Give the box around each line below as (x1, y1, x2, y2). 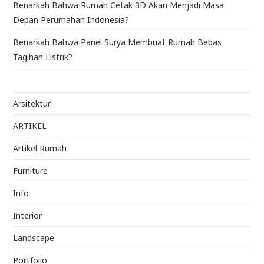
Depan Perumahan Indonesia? (13, 14, 130, 25)
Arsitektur (13, 98, 51, 109)
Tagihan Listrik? (13, 51, 73, 62)
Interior (13, 210, 42, 221)
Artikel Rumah (13, 143, 67, 154)
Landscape (13, 232, 55, 243)
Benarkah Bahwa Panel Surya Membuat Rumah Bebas (13, 37, 222, 48)
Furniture (13, 165, 48, 176)
